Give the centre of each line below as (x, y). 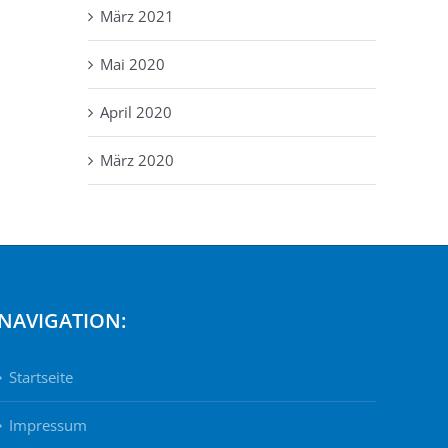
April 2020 (136, 111)
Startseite (41, 376)
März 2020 (137, 159)
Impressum (48, 424)
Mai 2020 (132, 63)
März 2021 (137, 15)
